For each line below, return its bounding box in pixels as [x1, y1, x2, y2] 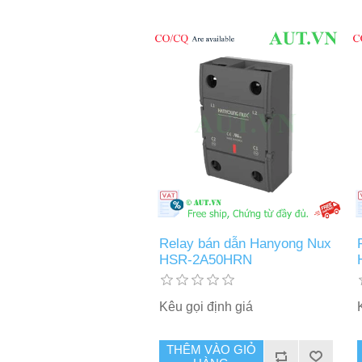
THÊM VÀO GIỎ [166, 342, 256, 356]
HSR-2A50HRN [158, 251, 252, 267]
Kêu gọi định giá [158, 299, 253, 314]
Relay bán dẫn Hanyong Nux [158, 235, 331, 251]
